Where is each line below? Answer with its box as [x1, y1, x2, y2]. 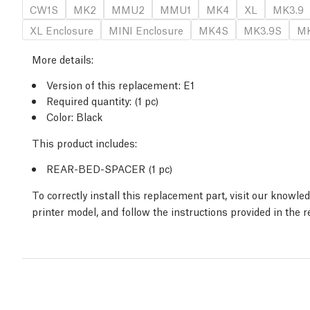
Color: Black [46, 109, 102, 124]
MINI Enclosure [109, 23, 183, 37]
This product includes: [32, 136, 137, 150]
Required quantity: [46, 93, 131, 108]
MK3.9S [244, 23, 282, 37]
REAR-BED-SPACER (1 [46, 161, 158, 176]
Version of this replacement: [46, 77, 181, 92]
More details [32, 52, 91, 66]
